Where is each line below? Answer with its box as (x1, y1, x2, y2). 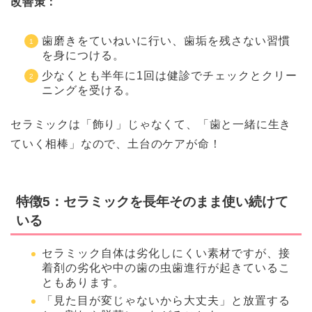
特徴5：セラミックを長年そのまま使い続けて (16, 194, 288, 209)
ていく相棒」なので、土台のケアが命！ (10, 138, 221, 150)
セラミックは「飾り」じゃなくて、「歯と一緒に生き (10, 118, 292, 131)
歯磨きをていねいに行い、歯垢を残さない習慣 (42, 35, 290, 47)
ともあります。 (42, 276, 125, 288)
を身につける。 (42, 49, 125, 62)
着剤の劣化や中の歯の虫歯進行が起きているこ (42, 261, 290, 274)
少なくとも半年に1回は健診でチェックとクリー (42, 70, 297, 82)
